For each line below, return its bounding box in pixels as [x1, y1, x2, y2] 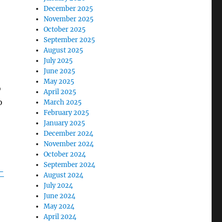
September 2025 [44, 36, 96, 45]
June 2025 [44, 67, 76, 76]
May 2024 [44, 202, 75, 211]
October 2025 [44, 25, 86, 34]
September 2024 [44, 161, 96, 169]
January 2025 [44, 119, 86, 128]
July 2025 [44, 56, 73, 65]
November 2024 [44, 140, 94, 149]
